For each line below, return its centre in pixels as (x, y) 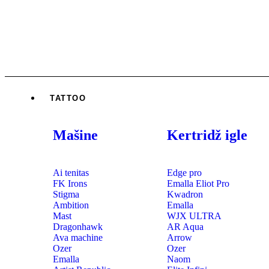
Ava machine (78, 237)
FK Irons (70, 183)
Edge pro (184, 172)
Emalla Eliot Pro (198, 183)
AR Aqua (185, 226)
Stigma (66, 194)
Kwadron (185, 194)
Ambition (71, 205)
